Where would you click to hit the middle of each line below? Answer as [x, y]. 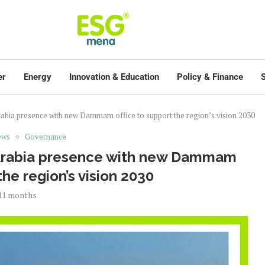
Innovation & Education [114, 77]
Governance [45, 137]
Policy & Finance [210, 77]
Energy [38, 77]
